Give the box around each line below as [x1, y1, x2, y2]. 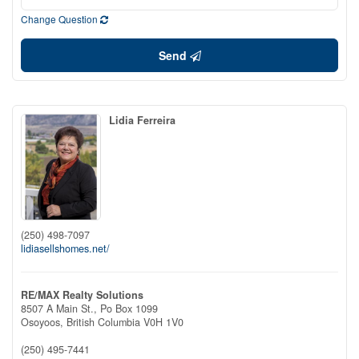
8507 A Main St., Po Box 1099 [21, 301, 158, 316]
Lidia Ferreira [109, 113, 175, 127]
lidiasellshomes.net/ [21, 240, 110, 256]
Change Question [21, 12, 100, 26]
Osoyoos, [21, 314, 67, 329]
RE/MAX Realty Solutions [21, 287, 143, 302]
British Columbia [67, 314, 140, 329]
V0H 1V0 [143, 314, 184, 329]
